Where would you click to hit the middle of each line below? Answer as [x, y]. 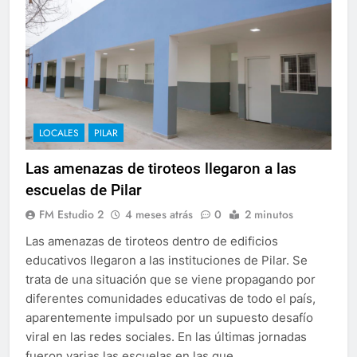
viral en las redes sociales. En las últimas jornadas [166, 336]
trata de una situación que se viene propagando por [171, 279]
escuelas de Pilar [84, 190]
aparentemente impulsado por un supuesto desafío [169, 317]
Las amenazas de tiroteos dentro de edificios [152, 241]
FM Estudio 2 [71, 214]
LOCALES [59, 133]
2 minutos [269, 214]
